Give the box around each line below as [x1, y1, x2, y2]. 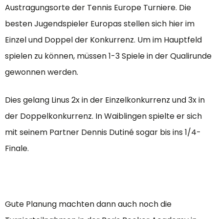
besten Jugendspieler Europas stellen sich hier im [5, 18, 195, 29]
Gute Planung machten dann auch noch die [5, 198, 172, 210]
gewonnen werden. [5, 66, 78, 78]
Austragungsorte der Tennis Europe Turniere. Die [5, 1, 191, 13]
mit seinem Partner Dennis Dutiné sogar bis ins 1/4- [5, 126, 201, 138]
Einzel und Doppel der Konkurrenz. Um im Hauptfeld [5, 34, 202, 45]
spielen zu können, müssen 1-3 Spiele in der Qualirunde [5, 50, 212, 62]
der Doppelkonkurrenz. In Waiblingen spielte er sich [5, 110, 202, 122]
